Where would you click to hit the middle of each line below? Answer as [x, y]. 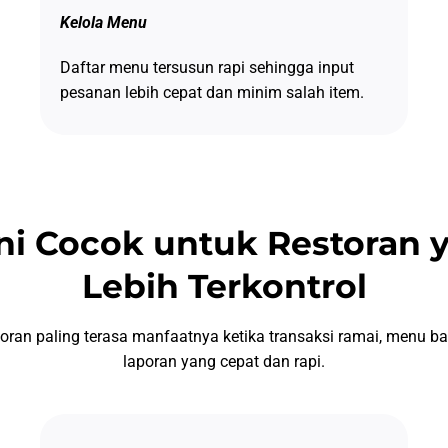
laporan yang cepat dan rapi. [224, 362]
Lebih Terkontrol [224, 285]
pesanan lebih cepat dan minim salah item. [211, 92]
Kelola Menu [103, 22]
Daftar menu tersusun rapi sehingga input [206, 67]
